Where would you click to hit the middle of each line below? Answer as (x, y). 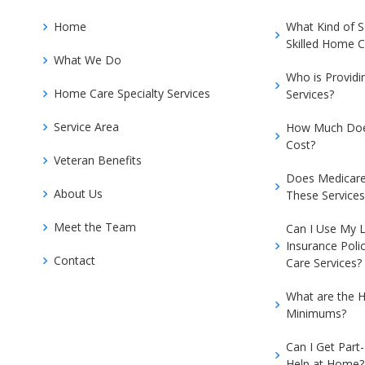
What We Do (88, 60)
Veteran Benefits (98, 160)
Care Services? (324, 263)
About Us (78, 193)
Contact (75, 260)
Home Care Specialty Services (132, 93)
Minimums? (316, 313)
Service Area (86, 127)
